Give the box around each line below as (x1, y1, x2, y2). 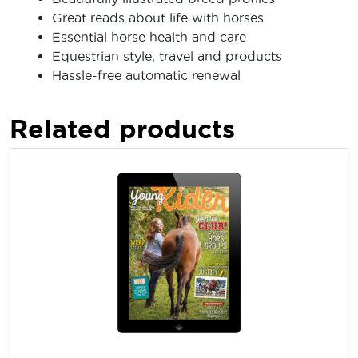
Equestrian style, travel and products (52, 48, 282, 63)
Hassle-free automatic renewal (52, 67, 241, 82)
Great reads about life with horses (52, 10, 264, 25)
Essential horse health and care (52, 29, 246, 44)
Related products (10, 113, 235, 143)
